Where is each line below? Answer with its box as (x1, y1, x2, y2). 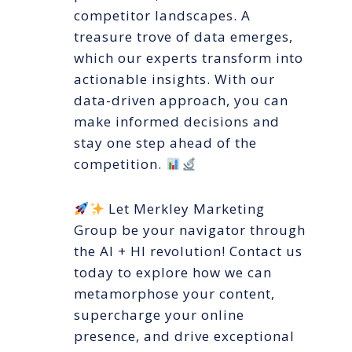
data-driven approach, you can (74, 91, 288, 110)
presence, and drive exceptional (74, 327, 295, 346)
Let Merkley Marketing (104, 200, 265, 218)
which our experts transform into (74, 49, 303, 68)
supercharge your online (74, 306, 244, 324)
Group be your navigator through (74, 221, 306, 240)
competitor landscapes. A (74, 6, 251, 25)
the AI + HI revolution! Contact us (74, 242, 302, 261)
